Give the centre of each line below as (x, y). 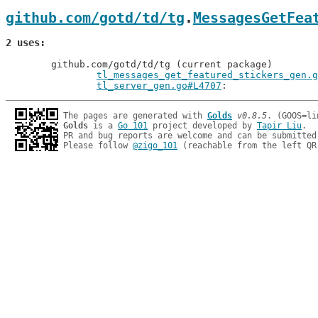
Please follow (98, 146)
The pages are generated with (135, 116)
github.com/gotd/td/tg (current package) (28, 64)
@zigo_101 (155, 146)
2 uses (23, 43)
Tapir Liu (279, 126)
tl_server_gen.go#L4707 (159, 86)
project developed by (202, 126)
